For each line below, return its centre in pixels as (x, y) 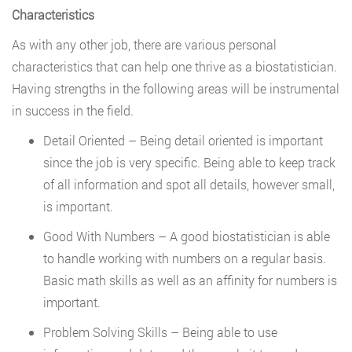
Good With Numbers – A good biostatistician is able (187, 236)
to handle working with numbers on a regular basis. (185, 258)
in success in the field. (73, 111)
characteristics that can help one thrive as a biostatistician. (174, 67)
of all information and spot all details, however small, (189, 185)
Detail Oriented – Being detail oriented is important (183, 141)
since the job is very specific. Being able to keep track (189, 163)
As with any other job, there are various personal (144, 45)
